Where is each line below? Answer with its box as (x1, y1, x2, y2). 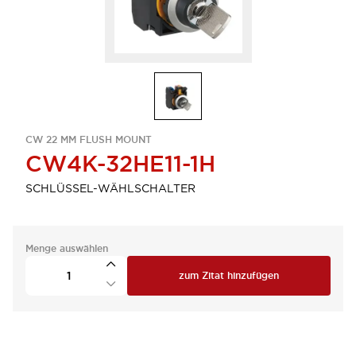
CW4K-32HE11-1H (25, 149, 215, 178)
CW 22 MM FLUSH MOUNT (25, 133, 152, 146)
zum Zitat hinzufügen (179, 269, 279, 282)
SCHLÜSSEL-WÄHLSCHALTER (25, 181, 195, 195)
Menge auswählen (25, 242, 108, 255)
